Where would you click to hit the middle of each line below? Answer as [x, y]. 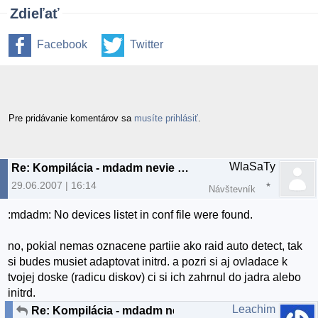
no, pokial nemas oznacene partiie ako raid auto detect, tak [155, 246]
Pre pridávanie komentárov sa [71, 118]
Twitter [147, 45]
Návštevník [232, 189]
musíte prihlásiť [166, 118]
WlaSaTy [252, 166]
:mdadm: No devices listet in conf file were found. [131, 215]
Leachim [254, 309]
